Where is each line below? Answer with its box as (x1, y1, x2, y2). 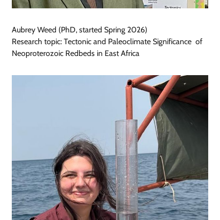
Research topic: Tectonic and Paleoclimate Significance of (12, 37, 202, 47)
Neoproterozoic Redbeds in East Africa (12, 49, 139, 58)
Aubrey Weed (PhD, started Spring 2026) (12, 25, 147, 35)
